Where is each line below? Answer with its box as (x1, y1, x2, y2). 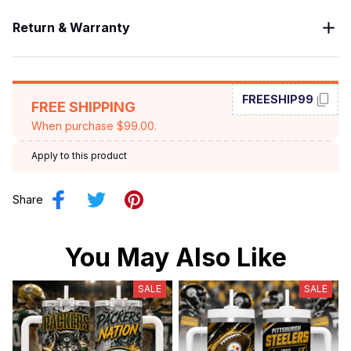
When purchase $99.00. (31, 118, 157, 132)
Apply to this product (31, 149, 127, 161)
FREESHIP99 (242, 92, 313, 107)
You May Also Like (64, 241, 287, 273)
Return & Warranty (13, 20, 130, 36)
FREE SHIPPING (31, 98, 136, 115)
